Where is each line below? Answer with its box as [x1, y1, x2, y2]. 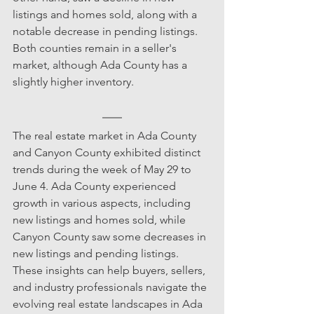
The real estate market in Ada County [13, 128, 199, 142]
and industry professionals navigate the [13, 280, 210, 294]
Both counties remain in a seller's [13, 41, 179, 55]
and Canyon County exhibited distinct [13, 145, 203, 159]
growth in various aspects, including [13, 196, 193, 210]
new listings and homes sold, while [13, 212, 189, 226]
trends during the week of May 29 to [13, 162, 194, 176]
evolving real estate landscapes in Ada [13, 296, 205, 310]
